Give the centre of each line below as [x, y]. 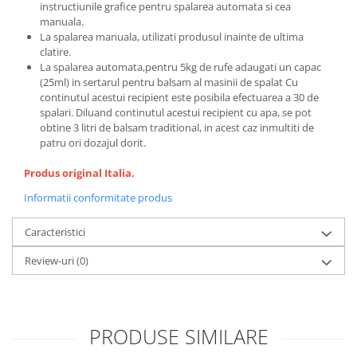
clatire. [55, 51]
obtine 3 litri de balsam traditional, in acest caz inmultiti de [177, 127]
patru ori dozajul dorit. [93, 142]
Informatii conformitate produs [98, 197]
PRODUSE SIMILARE [178, 336]
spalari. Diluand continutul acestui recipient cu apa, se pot [176, 112]
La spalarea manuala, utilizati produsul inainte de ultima [172, 36]
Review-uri [51, 260]
